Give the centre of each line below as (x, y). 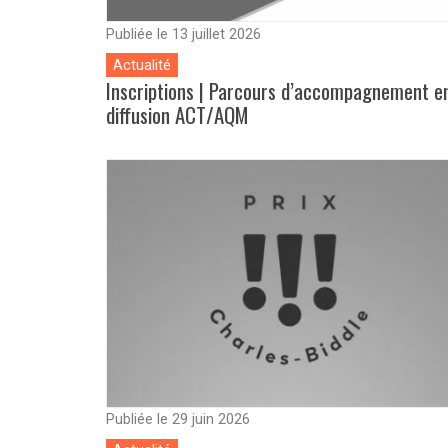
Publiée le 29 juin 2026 (178, 420)
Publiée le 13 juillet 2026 (183, 34)
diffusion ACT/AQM (177, 115)
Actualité (142, 65)
